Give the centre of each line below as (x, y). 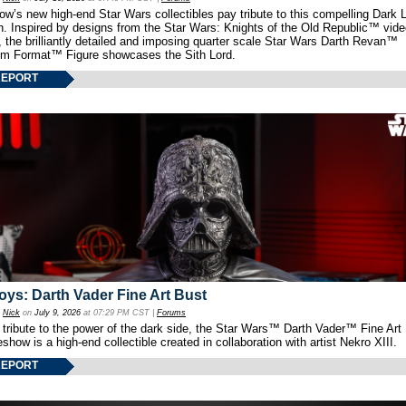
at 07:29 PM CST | (119, 312)
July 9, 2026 (58, 312)
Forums (171, 312)
